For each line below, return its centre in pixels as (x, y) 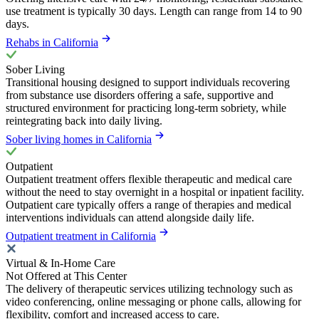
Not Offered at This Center (66, 276)
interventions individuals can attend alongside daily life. (130, 218)
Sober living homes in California (79, 140)
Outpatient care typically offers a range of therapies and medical (148, 205)
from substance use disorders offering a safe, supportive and (140, 95)
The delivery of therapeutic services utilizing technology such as (149, 289)
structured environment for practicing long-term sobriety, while (146, 108)
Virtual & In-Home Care (61, 263)
